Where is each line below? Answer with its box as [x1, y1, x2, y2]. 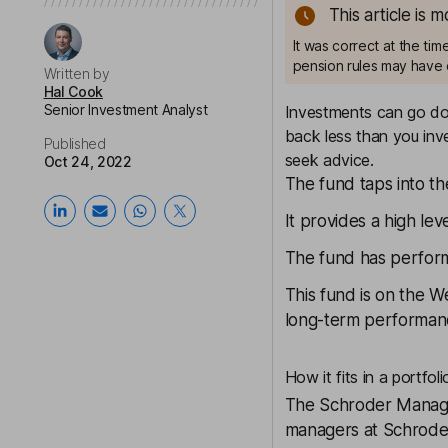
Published [43, 135, 106, 152]
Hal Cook [43, 83, 103, 100]
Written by [43, 65, 110, 82]
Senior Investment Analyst [43, 101, 208, 118]
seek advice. [284, 150, 374, 170]
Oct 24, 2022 [43, 153, 132, 170]
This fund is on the [284, 285, 430, 305]
